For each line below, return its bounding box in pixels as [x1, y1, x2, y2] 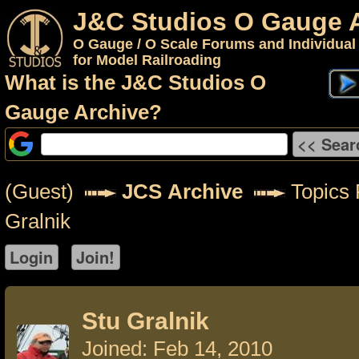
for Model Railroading [73, 52, 221, 68]
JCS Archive [122, 179, 243, 204]
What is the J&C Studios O [5, 71, 266, 95]
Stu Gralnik [82, 308, 209, 334]
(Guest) [5, 179, 85, 204]
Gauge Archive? [5, 100, 162, 124]
